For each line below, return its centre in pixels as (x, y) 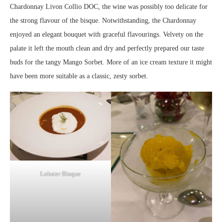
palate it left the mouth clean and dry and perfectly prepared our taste (107, 49)
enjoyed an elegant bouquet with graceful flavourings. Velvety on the (107, 35)
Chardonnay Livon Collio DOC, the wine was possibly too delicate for (109, 7)
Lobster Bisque (60, 174)
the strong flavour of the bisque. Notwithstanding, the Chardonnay (103, 21)
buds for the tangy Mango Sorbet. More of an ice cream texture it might (111, 62)
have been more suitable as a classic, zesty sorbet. (79, 76)
